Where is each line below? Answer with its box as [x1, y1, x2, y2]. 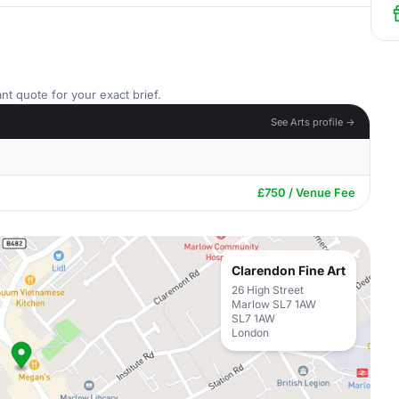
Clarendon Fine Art [232, 263, 346, 278]
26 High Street [232, 283, 304, 297]
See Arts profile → [271, 115, 355, 128]
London [232, 326, 269, 339]
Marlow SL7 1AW [232, 297, 316, 311]
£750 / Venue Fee [257, 185, 355, 199]
